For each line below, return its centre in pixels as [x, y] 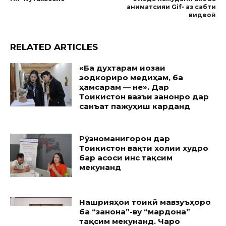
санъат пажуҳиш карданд [135, 106]
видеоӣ [202, 15]
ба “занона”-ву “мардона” [135, 211]
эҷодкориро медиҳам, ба [131, 78]
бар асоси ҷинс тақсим [126, 158]
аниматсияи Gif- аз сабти [171, 7]
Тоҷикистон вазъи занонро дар [144, 97]
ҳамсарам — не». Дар [124, 87]
